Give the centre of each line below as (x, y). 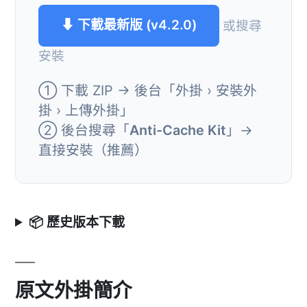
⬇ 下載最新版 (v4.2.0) (129, 25)
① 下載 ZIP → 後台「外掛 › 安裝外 (148, 90)
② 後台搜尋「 (84, 130)
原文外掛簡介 (74, 290)
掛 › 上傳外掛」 (86, 110)
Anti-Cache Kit (178, 130)
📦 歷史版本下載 (77, 222)
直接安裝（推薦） (93, 150)
